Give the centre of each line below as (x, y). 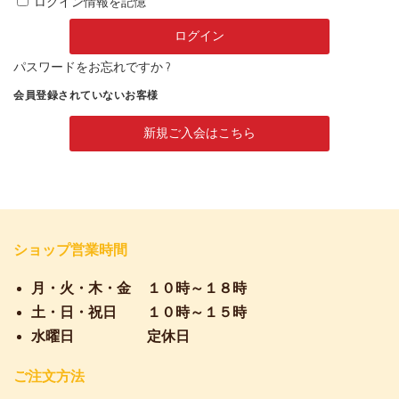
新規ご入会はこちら (199, 133)
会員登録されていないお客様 (86, 96)
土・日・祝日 (74, 312)
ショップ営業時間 (70, 249)
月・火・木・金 (81, 288)
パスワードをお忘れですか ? (92, 68)
